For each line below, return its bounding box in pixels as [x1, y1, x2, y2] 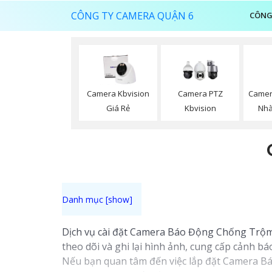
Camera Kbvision [87, 88, 150, 100]
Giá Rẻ [106, 103, 131, 114]
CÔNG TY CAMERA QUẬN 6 [71, 9, 194, 22]
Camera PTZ [177, 88, 223, 100]
